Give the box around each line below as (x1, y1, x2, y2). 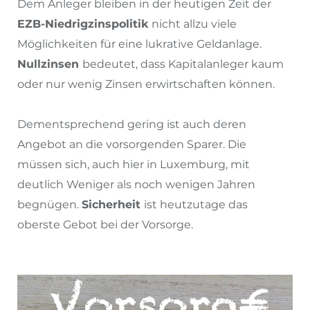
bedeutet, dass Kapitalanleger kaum (82, 57, 284, 71)
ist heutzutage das (144, 197, 248, 211)
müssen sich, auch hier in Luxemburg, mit (17, 157, 250, 171)
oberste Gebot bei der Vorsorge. (17, 217, 193, 231)
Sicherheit (82, 197, 144, 211)
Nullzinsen (17, 57, 82, 71)
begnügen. (17, 197, 82, 211)
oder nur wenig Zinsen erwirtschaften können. (17, 77, 275, 91)
